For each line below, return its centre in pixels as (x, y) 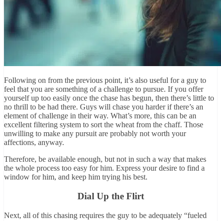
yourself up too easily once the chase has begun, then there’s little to (109, 98)
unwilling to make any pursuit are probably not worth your (95, 134)
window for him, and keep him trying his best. (76, 177)
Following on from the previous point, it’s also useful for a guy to (105, 80)
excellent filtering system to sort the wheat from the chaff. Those (104, 125)
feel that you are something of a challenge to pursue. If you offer (104, 89)
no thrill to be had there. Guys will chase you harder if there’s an (104, 107)
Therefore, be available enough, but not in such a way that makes (105, 159)
